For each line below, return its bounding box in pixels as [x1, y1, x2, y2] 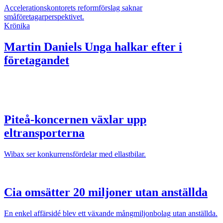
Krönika [4, 21, 30, 30]
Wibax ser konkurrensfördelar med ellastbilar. [4, 149, 146, 158]
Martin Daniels [4, 40, 82, 54]
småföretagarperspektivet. [4, 12, 84, 21]
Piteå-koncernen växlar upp [4, 112, 146, 126]
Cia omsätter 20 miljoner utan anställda [4, 185, 208, 199]
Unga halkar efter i [82, 40, 182, 54]
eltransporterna [4, 126, 85, 139]
